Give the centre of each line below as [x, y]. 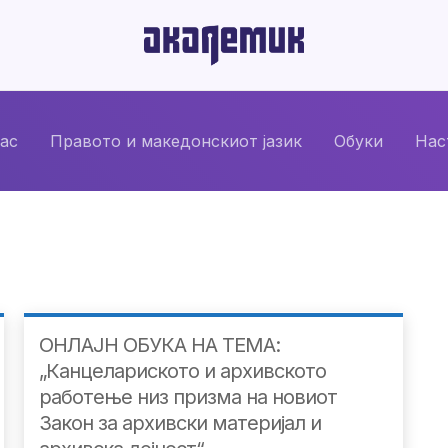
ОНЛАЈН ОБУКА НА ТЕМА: [159, 345]
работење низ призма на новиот [187, 397]
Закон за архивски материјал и [179, 423]
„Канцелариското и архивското [182, 371]
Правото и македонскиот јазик [176, 140]
